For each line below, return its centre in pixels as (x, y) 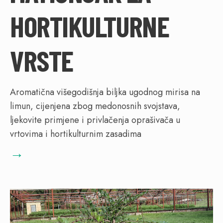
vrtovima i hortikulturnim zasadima (76, 134)
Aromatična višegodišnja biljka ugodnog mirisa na (105, 92)
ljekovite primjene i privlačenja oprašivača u (95, 120)
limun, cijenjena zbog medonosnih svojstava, (95, 106)
